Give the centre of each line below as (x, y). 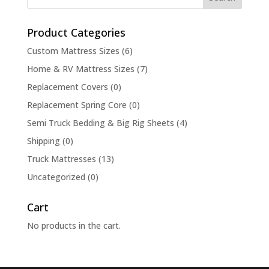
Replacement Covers (67, 87)
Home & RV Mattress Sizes (80, 69)
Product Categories (76, 32)
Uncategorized (56, 177)
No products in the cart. (74, 225)
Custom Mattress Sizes (73, 51)
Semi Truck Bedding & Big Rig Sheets (100, 123)
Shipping (43, 141)
